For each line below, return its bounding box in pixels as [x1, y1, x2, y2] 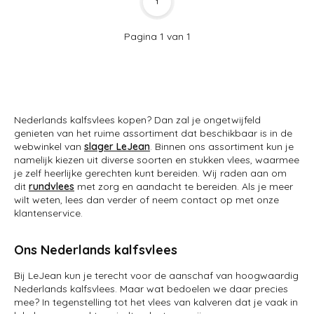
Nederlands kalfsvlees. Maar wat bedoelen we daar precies [14, 282, 288, 295]
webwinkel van [14, 140, 84, 153]
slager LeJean [84, 140, 150, 153]
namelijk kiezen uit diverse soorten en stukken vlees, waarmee [14, 153, 299, 166]
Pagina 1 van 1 [123, 30, 191, 43]
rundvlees [29, 180, 74, 193]
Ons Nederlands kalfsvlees [14, 242, 177, 258]
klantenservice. [14, 207, 83, 219]
